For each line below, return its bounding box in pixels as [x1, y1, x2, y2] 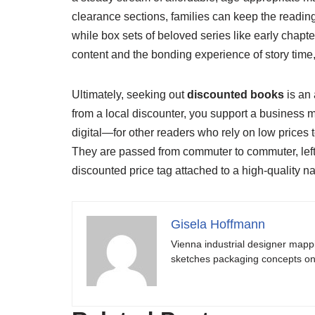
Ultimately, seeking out [72, 89, 187, 101]
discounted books [187, 89, 284, 101]
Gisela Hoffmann [171, 217, 265, 231]
